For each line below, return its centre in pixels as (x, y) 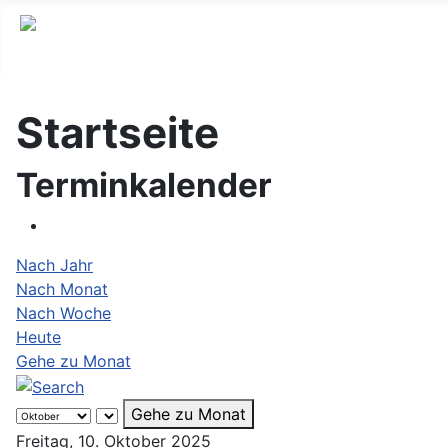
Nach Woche (63, 313)
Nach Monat (62, 289)
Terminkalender (144, 185)
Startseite (117, 133)
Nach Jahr (54, 265)
